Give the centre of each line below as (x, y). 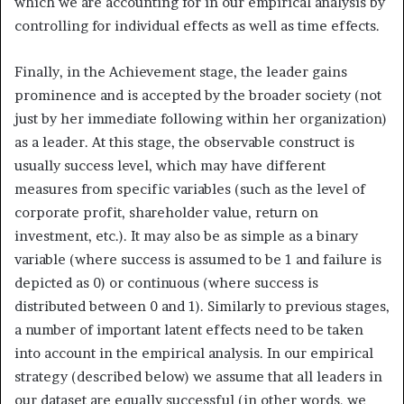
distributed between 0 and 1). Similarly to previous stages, (202, 306)
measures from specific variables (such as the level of (190, 188)
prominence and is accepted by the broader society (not (198, 95)
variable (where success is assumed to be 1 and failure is (198, 259)
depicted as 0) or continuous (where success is (166, 282)
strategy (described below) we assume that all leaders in (198, 376)
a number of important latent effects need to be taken (189, 329)
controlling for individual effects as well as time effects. (197, 25)
